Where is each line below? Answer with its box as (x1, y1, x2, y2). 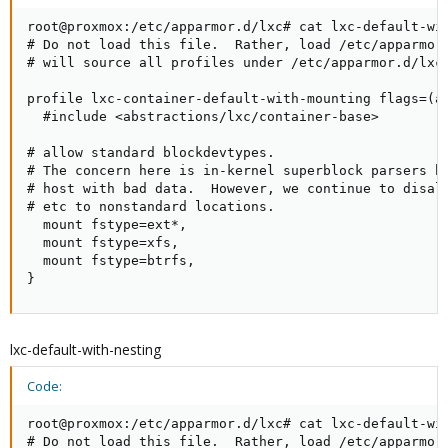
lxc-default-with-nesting (10, 339, 161, 359)
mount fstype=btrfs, (27, 252, 195, 268)
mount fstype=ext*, (27, 216, 187, 232)
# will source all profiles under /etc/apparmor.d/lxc (27, 54, 443, 70)
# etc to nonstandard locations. (27, 198, 275, 214)
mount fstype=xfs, (27, 234, 179, 250)
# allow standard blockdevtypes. (27, 144, 275, 160)
